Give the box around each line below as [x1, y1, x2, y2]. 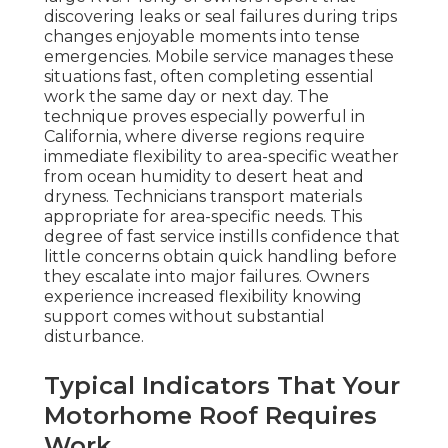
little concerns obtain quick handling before [44, 247, 397, 267]
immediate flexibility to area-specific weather [44, 147, 399, 167]
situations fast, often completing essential [44, 67, 374, 87]
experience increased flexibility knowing [44, 287, 362, 307]
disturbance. [44, 327, 144, 347]
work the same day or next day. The [44, 87, 329, 107]
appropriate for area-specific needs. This [44, 207, 362, 227]
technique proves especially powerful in [44, 107, 365, 127]
